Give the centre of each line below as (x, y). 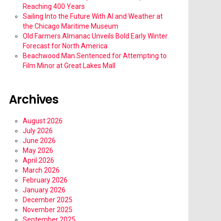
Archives (34, 100)
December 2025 (48, 200)
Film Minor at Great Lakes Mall (69, 66)
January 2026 (44, 190)
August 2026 (43, 121)
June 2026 (39, 141)
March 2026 (41, 170)
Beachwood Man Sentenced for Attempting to (95, 56)
